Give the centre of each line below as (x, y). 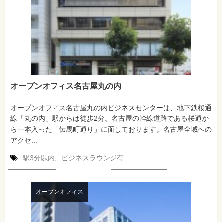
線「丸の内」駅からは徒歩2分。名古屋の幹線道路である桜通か (110, 118)
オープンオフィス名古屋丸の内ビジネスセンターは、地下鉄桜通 (111, 107)
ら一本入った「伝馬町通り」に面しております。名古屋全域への (111, 129)
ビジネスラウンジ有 (93, 157)
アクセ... (24, 140)
